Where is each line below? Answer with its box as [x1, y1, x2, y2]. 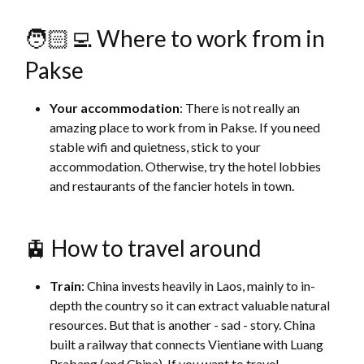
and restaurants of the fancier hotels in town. [50, 178, 295, 194]
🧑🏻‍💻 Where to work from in [24, 24, 326, 53]
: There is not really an [180, 100, 301, 116]
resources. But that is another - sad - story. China [50, 317, 316, 333]
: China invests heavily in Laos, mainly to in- [81, 278, 316, 294]
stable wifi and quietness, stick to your [50, 139, 262, 155]
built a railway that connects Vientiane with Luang [50, 336, 324, 353]
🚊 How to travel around [24, 234, 262, 262]
